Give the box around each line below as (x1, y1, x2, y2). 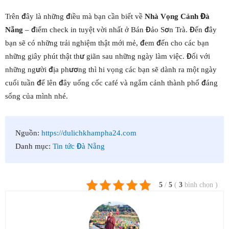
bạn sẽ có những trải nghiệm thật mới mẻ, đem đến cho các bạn (5, 38, 209, 48)
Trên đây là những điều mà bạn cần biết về (5, 11, 145, 21)
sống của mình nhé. (5, 91, 68, 101)
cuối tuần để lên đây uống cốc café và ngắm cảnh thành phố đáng (5, 78, 218, 87)
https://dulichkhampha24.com (41, 128, 136, 138)
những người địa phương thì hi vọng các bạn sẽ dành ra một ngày (5, 64, 217, 74)
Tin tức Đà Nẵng (53, 141, 105, 151)
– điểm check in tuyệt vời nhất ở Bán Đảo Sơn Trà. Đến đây (23, 25, 217, 34)
